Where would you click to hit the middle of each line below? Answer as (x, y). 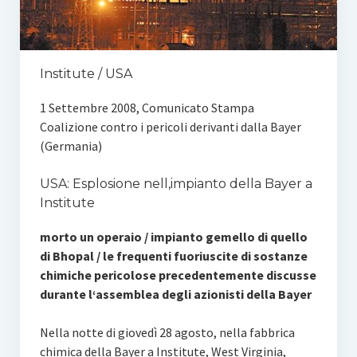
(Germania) (71, 146)
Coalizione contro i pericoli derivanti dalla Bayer (170, 127)
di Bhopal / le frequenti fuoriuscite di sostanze (173, 256)
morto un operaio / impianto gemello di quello (173, 237)
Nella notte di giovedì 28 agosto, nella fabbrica (167, 333)
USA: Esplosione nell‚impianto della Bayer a (176, 184)
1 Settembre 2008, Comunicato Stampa (147, 108)
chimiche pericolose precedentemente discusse (178, 275)
